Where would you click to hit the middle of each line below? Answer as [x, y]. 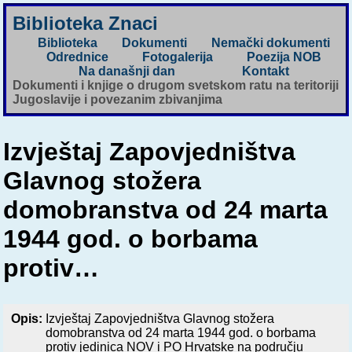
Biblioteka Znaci [86, 24]
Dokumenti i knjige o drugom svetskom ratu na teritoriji [176, 86]
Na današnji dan [127, 71]
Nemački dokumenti [271, 43]
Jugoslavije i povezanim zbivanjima [118, 100]
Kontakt [265, 71]
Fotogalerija [178, 57]
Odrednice [78, 57]
